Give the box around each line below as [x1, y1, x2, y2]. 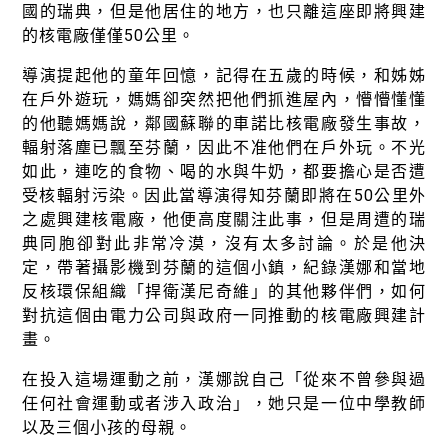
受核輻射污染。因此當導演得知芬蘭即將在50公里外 [22, 186, 426, 206]
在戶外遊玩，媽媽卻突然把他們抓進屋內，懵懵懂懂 [22, 90, 426, 110]
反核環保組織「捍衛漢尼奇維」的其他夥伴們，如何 [22, 282, 426, 302]
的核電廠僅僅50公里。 [22, 26, 195, 46]
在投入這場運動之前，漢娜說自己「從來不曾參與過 [22, 370, 426, 390]
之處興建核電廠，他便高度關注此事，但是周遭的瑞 [22, 210, 426, 230]
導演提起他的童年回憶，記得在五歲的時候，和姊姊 [22, 66, 426, 86]
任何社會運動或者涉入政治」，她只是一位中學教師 [22, 394, 426, 414]
